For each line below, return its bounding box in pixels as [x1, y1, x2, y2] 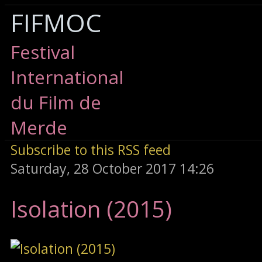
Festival [11, 39, 75, 64]
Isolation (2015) [11, 193, 172, 224]
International [11, 64, 123, 89]
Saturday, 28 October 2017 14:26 [11, 159, 214, 178]
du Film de [11, 89, 101, 115]
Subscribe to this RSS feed [11, 140, 171, 159]
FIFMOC [11, 5, 101, 39]
